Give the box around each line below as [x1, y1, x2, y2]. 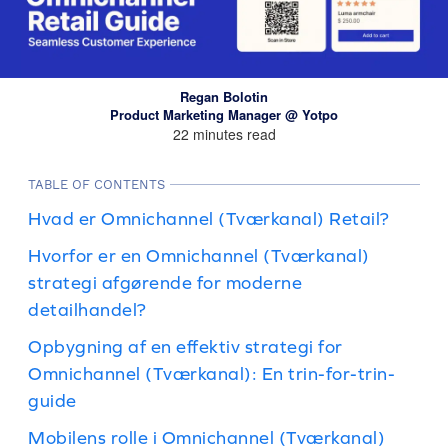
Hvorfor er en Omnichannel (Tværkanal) [28, 245, 370, 266]
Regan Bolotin [180, 87, 268, 106]
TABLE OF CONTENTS [28, 177, 165, 192]
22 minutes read [172, 124, 276, 144]
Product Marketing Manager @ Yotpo [110, 105, 338, 124]
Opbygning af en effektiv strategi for [28, 336, 343, 357]
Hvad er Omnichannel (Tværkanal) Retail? [28, 208, 390, 229]
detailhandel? [28, 299, 147, 320]
